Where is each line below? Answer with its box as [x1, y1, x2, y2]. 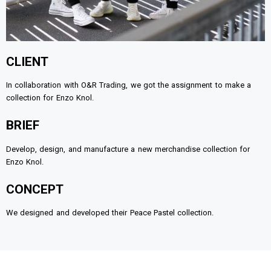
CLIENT [6, 54, 48, 69]
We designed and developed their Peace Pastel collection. [6, 207, 214, 217]
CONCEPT [6, 181, 64, 197]
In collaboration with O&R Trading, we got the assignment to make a [6, 80, 252, 90]
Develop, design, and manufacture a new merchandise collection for [6, 144, 250, 154]
